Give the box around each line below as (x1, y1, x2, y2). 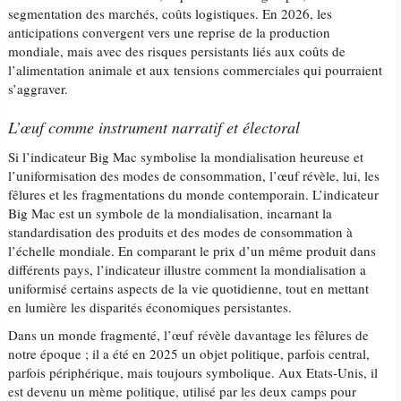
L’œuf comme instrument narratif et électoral (8, 116, 301, 138)
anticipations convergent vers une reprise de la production (8, 23, 331, 41)
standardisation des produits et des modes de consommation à (8, 223, 354, 241)
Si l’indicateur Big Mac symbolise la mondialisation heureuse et (8, 148, 364, 166)
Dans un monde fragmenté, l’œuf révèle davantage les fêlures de (8, 326, 370, 344)
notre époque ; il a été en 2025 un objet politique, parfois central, (8, 345, 371, 363)
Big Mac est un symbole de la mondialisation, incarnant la (8, 204, 333, 222)
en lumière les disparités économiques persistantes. (8, 298, 293, 316)
